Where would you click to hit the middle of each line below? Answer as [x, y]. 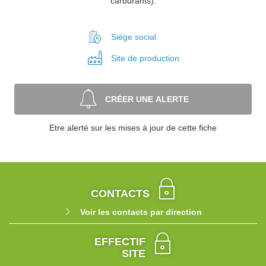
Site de [125, 58]
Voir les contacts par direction [141, 212]
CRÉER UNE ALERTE [147, 99]
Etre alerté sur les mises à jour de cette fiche [133, 128]
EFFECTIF [120, 242]
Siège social [133, 37]
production [159, 58]
